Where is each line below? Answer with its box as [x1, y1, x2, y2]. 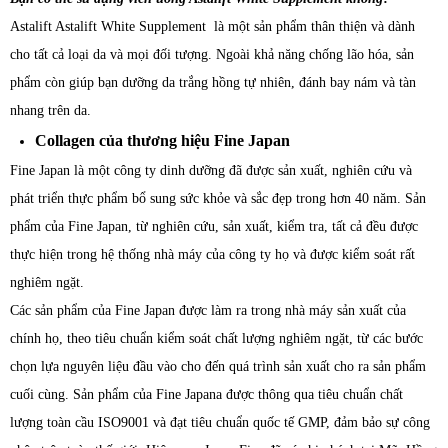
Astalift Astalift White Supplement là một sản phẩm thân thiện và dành [10, 19, 415, 35]
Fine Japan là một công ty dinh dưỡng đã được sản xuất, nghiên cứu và [10, 163, 412, 179]
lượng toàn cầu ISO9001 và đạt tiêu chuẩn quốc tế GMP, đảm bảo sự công [10, 415, 430, 431]
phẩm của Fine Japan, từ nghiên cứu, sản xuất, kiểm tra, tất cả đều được [10, 219, 418, 235]
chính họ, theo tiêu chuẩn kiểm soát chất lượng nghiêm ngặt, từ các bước [10, 331, 423, 347]
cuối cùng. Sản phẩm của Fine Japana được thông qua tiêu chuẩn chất [10, 387, 403, 403]
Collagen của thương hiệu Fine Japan [35, 132, 290, 150]
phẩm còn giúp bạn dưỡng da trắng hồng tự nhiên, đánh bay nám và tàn [10, 75, 416, 91]
